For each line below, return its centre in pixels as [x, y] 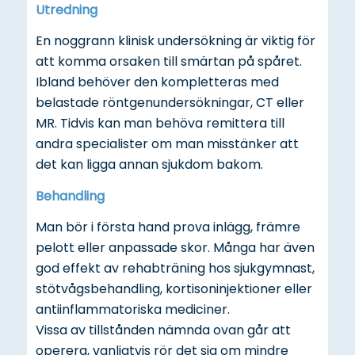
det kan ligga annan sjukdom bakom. [150, 165]
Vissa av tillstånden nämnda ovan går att [164, 330]
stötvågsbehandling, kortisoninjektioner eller [174, 289]
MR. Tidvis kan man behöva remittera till [160, 124]
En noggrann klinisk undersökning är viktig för [176, 41]
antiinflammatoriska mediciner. [133, 310]
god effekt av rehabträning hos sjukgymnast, [176, 269]
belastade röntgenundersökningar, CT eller [170, 103]
